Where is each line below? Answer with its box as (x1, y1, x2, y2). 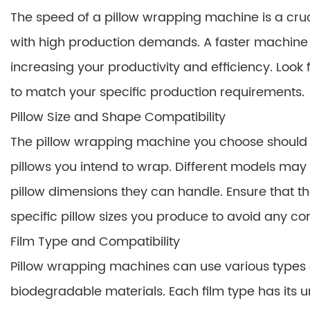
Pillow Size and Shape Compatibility (10, 107, 226, 127)
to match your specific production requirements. (10, 82, 304, 102)
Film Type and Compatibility (10, 232, 180, 252)
